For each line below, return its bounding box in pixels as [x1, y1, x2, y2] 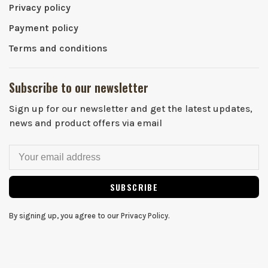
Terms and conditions [9, 42, 108, 54]
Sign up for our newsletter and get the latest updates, [9, 103, 252, 114]
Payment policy [9, 22, 78, 33]
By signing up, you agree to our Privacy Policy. [9, 211, 170, 220]
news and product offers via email [9, 117, 162, 129]
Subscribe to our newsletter [9, 78, 148, 96]
